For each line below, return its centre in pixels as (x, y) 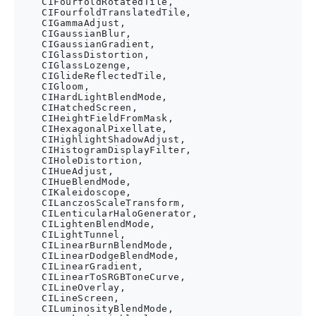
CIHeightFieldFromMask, (96, 118)
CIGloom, (54, 86)
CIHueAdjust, (66, 171)
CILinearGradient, (81, 266)
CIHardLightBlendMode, (93, 97)
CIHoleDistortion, (81, 160)
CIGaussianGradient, (87, 44)
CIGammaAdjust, (72, 23)
